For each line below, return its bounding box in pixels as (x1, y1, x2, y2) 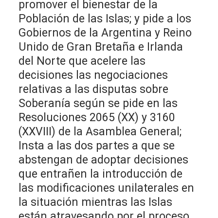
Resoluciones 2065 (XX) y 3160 (18, 110, 176, 124)
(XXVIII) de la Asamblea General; (18, 125, 182, 138)
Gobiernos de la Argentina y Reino (18, 26, 192, 39)
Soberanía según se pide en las (18, 96, 178, 110)
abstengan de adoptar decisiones (18, 153, 189, 166)
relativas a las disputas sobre (18, 82, 169, 96)
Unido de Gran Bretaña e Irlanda (18, 40, 183, 54)
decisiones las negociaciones (18, 68, 168, 82)
